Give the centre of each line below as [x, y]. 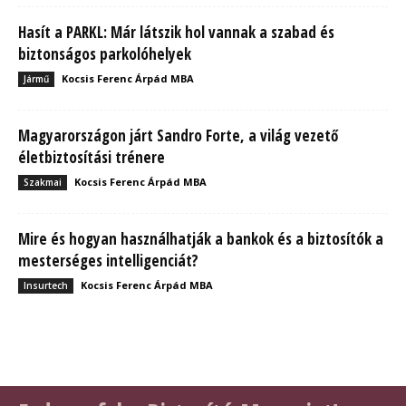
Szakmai [43, 183]
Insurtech [46, 286]
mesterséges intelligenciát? [108, 261]
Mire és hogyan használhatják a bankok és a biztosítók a [201, 239]
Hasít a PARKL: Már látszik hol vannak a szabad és [176, 33]
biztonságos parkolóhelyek [105, 54]
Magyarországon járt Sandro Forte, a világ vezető [178, 136]
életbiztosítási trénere [92, 158]
